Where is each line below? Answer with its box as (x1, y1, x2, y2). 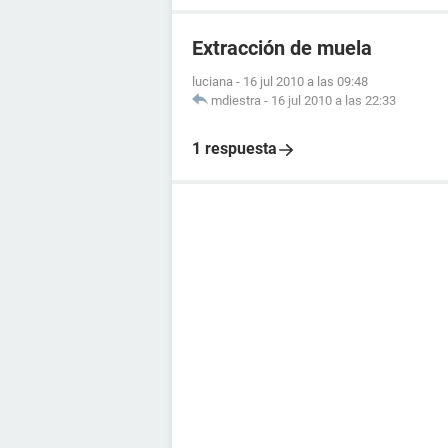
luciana (192, 74, 233, 89)
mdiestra (211, 93, 261, 108)
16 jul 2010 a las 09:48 (243, 74, 368, 89)
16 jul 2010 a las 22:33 (271, 93, 396, 108)
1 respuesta (192, 139, 277, 158)
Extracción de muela (192, 36, 372, 60)
